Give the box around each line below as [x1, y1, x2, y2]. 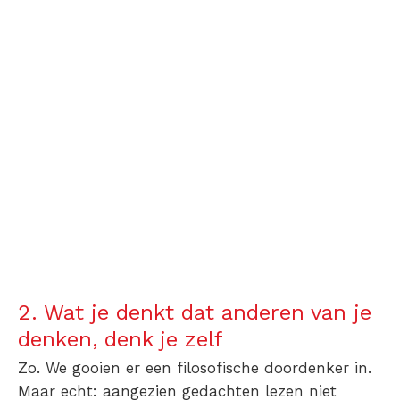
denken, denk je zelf [18, 327, 223, 353]
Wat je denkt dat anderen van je [44, 300, 371, 326]
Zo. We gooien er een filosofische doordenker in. [18, 359, 371, 378]
